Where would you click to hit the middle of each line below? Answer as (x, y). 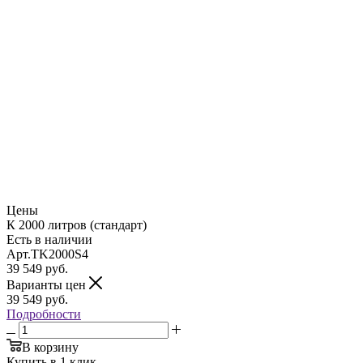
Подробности (44, 314)
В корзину (50, 347)
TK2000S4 (60, 254)
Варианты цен (48, 284)
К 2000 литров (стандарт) (77, 224)
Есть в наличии (49, 239)
